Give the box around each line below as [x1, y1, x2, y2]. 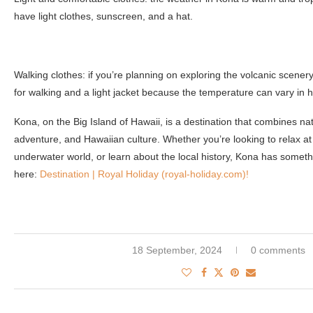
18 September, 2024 [131, 244, 222, 256]
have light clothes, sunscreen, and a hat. [14, 10, 193, 22]
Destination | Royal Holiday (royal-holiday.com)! [40, 168, 249, 180]
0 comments [250, 244, 305, 256]
